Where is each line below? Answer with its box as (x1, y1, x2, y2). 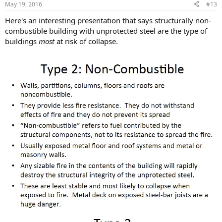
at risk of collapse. (55, 36, 118, 46)
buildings (5, 36, 39, 46)
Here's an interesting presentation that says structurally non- (5, 15, 211, 25)
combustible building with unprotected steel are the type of (5, 25, 207, 36)
